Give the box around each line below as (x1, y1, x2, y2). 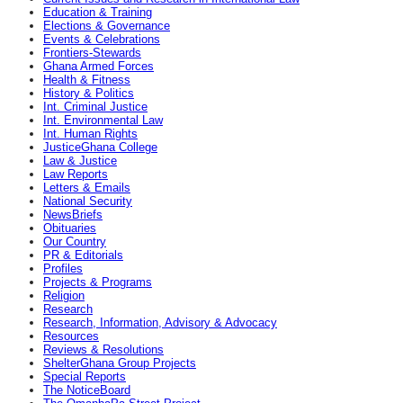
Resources (43, 329, 99, 344)
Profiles (43, 262, 83, 276)
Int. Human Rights (43, 127, 138, 141)
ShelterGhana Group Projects (43, 356, 196, 371)
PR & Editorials (43, 248, 123, 263)
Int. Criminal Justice (43, 100, 148, 114)
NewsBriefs (43, 208, 103, 222)
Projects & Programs (43, 275, 152, 290)
